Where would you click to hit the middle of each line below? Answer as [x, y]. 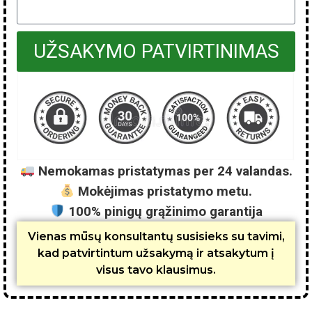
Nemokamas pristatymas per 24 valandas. [163, 171]
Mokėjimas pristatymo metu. [164, 192]
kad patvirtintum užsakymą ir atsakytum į [156, 253]
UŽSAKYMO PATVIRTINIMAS [156, 51]
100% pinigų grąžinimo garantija [163, 212]
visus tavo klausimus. [156, 270]
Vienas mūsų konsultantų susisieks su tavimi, [156, 237]
